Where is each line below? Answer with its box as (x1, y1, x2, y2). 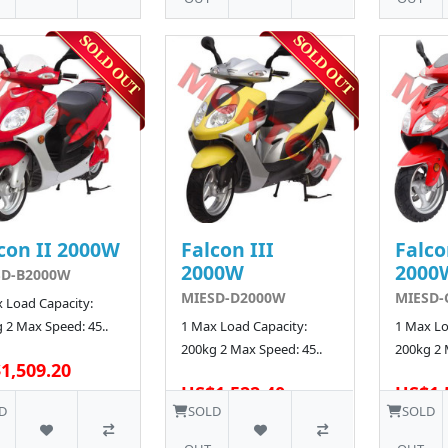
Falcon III (180, 236, 274, 264)
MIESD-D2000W (180, 288, 286, 308)
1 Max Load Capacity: (180, 317, 307, 336)
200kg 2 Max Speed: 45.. (180, 340, 322, 359)
